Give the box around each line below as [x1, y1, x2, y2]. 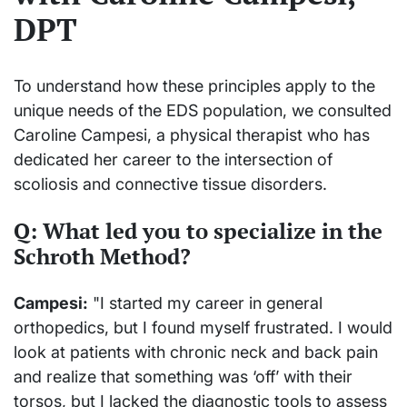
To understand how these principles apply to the [14, 76, 375, 96]
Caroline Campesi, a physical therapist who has [14, 125, 370, 145]
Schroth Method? [14, 242, 191, 272]
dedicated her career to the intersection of [14, 150, 333, 170]
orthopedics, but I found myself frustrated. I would [14, 318, 392, 338]
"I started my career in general [88, 293, 323, 313]
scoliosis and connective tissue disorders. [14, 174, 327, 194]
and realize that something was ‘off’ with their [14, 367, 352, 387]
